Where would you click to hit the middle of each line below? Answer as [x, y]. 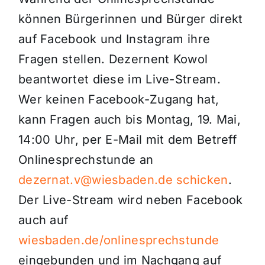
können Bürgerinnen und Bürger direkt [130, 19]
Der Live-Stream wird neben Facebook [130, 200]
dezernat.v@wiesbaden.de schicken [123, 180]
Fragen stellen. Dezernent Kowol [113, 59]
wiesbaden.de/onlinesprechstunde [119, 240]
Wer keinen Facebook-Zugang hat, [119, 100]
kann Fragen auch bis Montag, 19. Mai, [130, 120]
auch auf [43, 220]
